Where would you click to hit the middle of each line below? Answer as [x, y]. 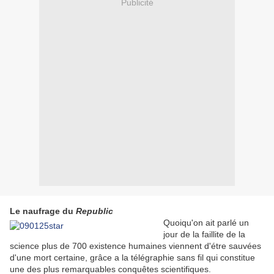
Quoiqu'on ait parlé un [206, 223]
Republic [94, 211]
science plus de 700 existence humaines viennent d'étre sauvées [135, 246]
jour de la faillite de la [204, 235]
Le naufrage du [43, 211]
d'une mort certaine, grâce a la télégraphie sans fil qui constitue [132, 258]
